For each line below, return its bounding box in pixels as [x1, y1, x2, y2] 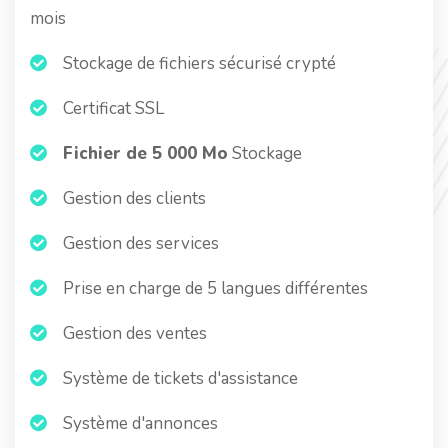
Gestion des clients [59, 187, 206, 210]
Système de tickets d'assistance [59, 367, 298, 390]
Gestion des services [59, 232, 219, 255]
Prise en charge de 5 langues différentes [59, 277, 368, 300]
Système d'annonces [59, 412, 218, 435]
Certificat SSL [59, 97, 164, 120]
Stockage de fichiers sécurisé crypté [59, 52, 336, 75]
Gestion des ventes [59, 322, 207, 345]
